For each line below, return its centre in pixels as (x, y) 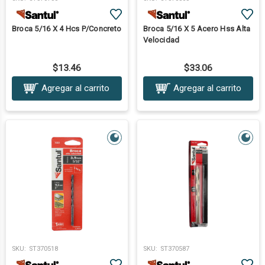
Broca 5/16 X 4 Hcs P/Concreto (67, 28)
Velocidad (161, 40)
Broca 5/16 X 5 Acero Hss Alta (197, 28)
